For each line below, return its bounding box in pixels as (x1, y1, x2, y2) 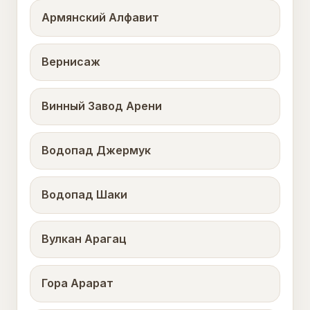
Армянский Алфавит (42, 10, 159, 25)
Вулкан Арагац (42, 232, 127, 246)
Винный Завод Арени (42, 99, 162, 113)
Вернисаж (42, 55, 100, 69)
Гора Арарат (42, 276, 113, 291)
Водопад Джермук (42, 143, 151, 158)
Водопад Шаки (42, 188, 127, 202)
